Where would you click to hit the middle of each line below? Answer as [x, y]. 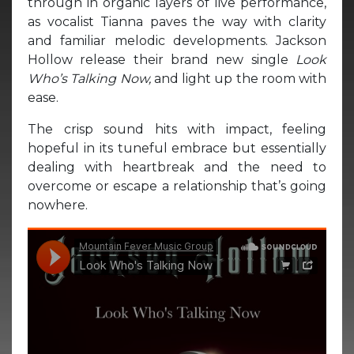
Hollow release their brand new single [162, 59]
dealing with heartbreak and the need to [177, 167]
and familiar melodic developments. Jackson [177, 40]
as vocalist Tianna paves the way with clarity [177, 21]
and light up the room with [240, 78]
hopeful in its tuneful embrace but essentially [177, 148]
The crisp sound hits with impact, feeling [177, 129]
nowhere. [58, 205]
